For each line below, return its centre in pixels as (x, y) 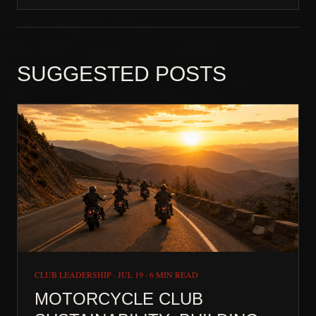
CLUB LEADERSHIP (73, 274)
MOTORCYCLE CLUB (119, 298)
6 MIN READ (174, 274)
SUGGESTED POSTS (122, 73)
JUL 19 (130, 274)
